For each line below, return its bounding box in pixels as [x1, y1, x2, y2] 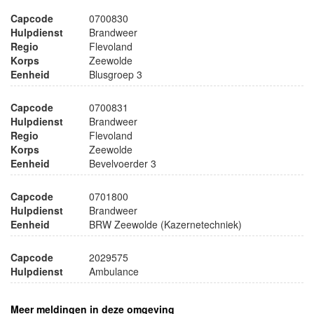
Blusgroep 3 [89, 67, 142, 81]
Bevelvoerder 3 [89, 156, 156, 170]
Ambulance [89, 264, 139, 278]
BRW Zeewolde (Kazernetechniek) [89, 217, 242, 231]
